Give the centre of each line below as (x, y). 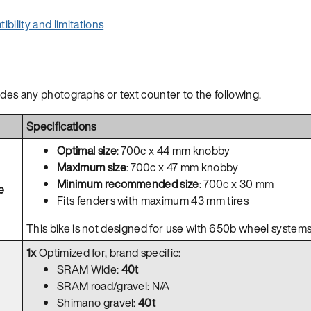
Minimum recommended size (128, 184)
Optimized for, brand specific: (109, 252)
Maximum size (92, 167)
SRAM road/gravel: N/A (114, 286)
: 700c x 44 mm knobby (173, 150)
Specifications (61, 126)
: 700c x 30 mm (236, 184)
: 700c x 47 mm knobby (182, 167)
